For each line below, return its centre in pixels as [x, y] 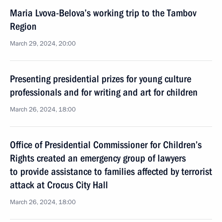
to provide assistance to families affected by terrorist [111, 171]
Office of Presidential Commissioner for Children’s [106, 145]
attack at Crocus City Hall [59, 185]
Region [23, 26]
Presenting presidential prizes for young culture [101, 79]
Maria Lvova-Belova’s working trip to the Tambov [103, 13]
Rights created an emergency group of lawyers [98, 158]
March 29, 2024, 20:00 [43, 44]
